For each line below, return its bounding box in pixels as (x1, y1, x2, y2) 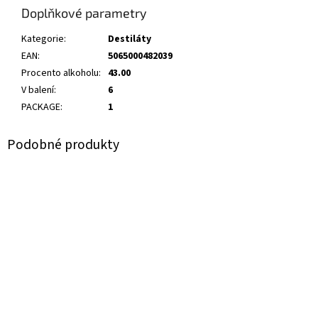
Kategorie (21, 32, 64, 47)
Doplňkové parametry (21, 5, 147, 21)
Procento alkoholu (21, 66, 99, 81)
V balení (21, 83, 54, 98)
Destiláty (108, 32, 151, 47)
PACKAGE (21, 100, 60, 115)
